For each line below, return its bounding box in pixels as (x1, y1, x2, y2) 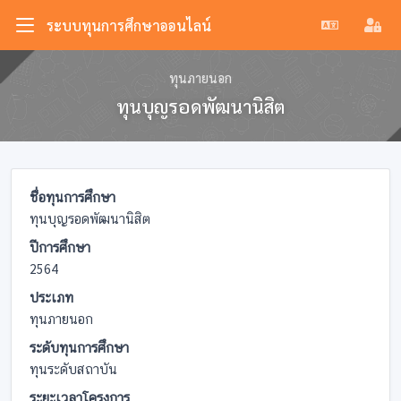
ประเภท (30, 289, 73, 306)
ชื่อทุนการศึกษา (30, 189, 115, 206)
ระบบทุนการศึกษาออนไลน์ (47, 15, 211, 35)
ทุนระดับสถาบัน (30, 361, 117, 378)
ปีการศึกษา (30, 239, 90, 256)
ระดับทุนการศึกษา (30, 339, 129, 356)
